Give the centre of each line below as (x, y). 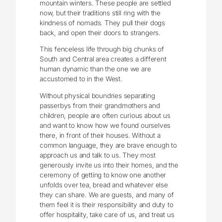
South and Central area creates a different (103, 59)
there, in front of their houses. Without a (100, 135)
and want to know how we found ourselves (105, 125)
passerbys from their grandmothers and (100, 105)
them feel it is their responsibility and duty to (107, 204)
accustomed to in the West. (81, 79)
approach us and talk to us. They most (98, 155)
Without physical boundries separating (97, 95)
